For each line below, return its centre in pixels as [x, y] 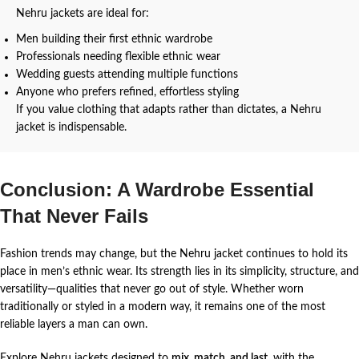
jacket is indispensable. [71, 127]
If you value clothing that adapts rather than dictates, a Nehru [169, 109]
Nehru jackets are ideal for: [83, 13]
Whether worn [267, 289]
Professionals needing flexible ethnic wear [118, 56]
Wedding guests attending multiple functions [127, 74]
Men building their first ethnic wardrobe [114, 39]
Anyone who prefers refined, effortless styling [127, 92]
